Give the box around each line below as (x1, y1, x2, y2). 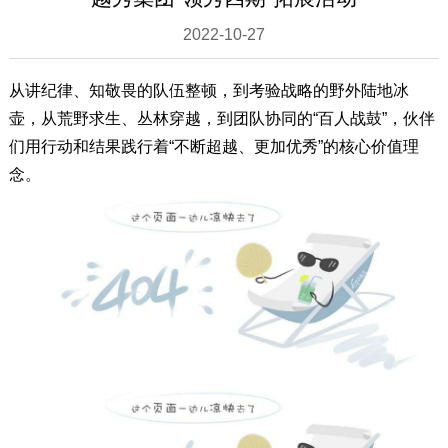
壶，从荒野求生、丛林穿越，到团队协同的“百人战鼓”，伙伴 (8, 108, 435, 127)
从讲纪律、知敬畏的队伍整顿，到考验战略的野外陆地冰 (8, 80, 409, 99)
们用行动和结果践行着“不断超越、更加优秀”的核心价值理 (8, 136, 419, 155)
